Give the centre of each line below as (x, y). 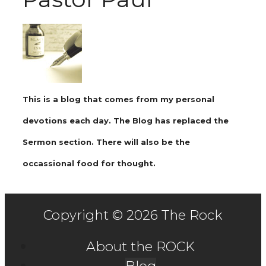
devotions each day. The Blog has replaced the (126, 121)
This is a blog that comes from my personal (118, 99)
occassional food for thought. (90, 163)
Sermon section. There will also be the (106, 142)
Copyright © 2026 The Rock (133, 215)
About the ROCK (140, 246)
